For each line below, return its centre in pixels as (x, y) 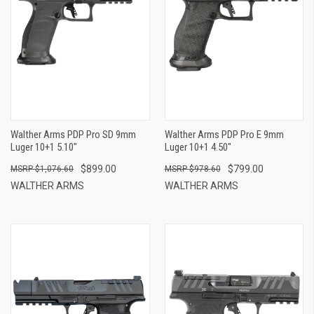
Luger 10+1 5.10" (44, 147)
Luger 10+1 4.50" (198, 147)
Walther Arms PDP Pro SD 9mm (73, 134)
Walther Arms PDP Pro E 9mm (224, 134)
